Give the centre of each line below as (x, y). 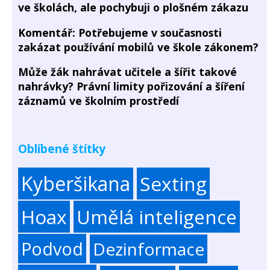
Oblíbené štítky (62, 148)
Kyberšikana (76, 183)
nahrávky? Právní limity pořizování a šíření (131, 86)
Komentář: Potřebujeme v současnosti (120, 32)
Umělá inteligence (157, 216)
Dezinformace (149, 249)
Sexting (173, 183)
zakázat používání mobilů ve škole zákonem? (138, 47)
